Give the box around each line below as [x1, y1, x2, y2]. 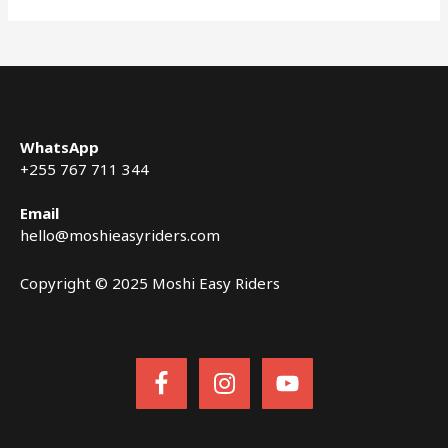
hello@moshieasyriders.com [20, 224, 220, 245]
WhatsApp [20, 136, 99, 157]
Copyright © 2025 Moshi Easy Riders [20, 272, 280, 293]
